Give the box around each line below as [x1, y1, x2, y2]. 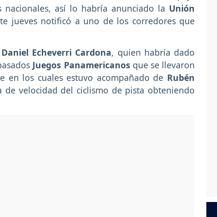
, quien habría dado [111, 46, 195, 58]
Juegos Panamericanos [32, 59, 133, 71]
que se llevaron [132, 59, 195, 71]
